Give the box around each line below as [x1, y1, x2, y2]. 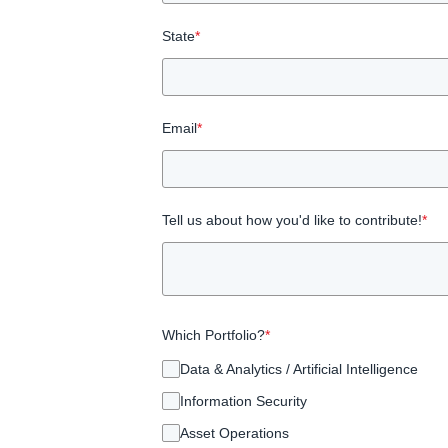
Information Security [180, 392, 307, 409]
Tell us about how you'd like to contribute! [162, 211, 422, 228]
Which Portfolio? [162, 326, 265, 343]
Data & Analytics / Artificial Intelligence [180, 360, 418, 377]
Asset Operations [180, 424, 289, 441]
